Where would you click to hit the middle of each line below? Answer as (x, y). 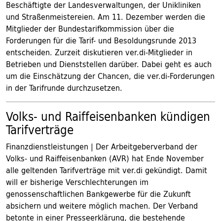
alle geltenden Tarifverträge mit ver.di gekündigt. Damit (107, 170)
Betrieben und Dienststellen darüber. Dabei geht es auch (109, 64)
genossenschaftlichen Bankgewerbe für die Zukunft (98, 194)
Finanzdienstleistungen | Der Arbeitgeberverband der (102, 147)
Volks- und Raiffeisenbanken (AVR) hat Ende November (105, 158)
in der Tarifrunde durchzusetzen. (64, 88)
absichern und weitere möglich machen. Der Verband (102, 206)
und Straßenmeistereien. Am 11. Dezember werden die (106, 17)
